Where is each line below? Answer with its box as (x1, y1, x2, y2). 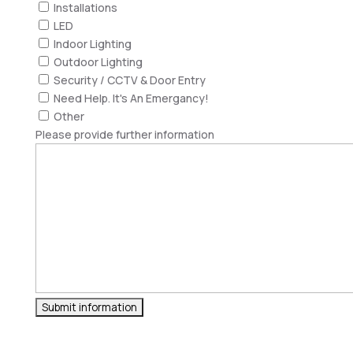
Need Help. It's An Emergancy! (53, 91, 209, 106)
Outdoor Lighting (53, 54, 143, 69)
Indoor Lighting (53, 36, 132, 51)
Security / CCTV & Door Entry (53, 72, 206, 87)
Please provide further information (35, 127, 214, 142)
